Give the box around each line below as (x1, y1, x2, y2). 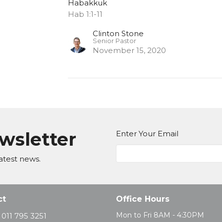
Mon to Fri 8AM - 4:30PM (116, 210, 204, 220)
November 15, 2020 (93, 46, 166, 55)
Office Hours (116, 194, 169, 204)
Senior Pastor (93, 37, 137, 45)
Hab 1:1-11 (68, 9, 103, 19)
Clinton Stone (93, 29, 144, 39)
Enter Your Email (116, 129, 178, 139)
